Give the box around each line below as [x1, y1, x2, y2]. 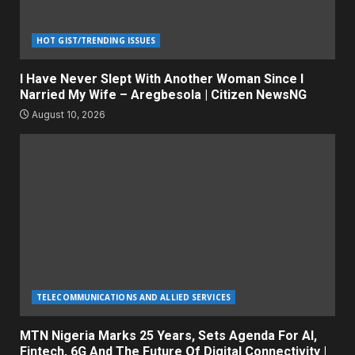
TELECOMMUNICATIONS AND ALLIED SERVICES [36, 292, 231, 303]
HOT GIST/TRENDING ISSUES [36, 35, 156, 47]
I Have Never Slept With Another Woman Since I [20, 71, 303, 87]
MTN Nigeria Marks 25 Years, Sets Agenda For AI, [20, 328, 317, 344]
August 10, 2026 [29, 109, 105, 121]
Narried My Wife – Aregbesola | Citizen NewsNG [20, 87, 307, 103]
